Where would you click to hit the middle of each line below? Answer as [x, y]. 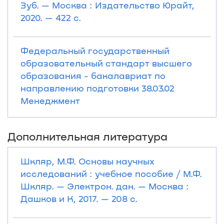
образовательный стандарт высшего [106, 63]
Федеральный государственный [95, 50]
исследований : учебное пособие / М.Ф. [111, 173]
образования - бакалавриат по [93, 75]
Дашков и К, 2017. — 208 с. [79, 198]
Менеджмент [50, 100]
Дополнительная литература [87, 136]
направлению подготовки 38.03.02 [97, 88]
